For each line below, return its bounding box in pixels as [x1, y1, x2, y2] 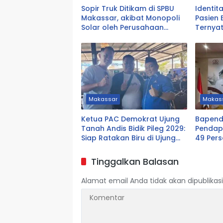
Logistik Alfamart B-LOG [81, 32, 168, 42]
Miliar [195, 142, 215, 153]
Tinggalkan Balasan [91, 155, 179, 168]
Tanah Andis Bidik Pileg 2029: [81, 123, 185, 134]
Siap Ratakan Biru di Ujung [81, 133, 176, 143]
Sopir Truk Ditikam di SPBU [81, 3, 174, 14]
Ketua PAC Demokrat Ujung [81, 114, 180, 124]
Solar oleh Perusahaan [81, 22, 164, 33]
